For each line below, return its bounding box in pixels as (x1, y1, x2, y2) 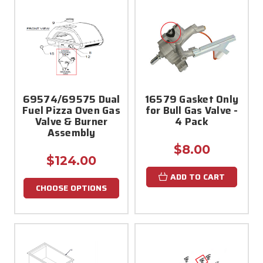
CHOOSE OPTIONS (36, 181, 107, 194)
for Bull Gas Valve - (145, 102, 238, 118)
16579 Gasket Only (144, 91, 239, 107)
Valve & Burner (35, 113, 108, 129)
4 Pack (175, 113, 208, 129)
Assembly (47, 124, 96, 140)
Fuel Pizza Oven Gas (22, 102, 120, 118)
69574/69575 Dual (22, 91, 120, 107)
